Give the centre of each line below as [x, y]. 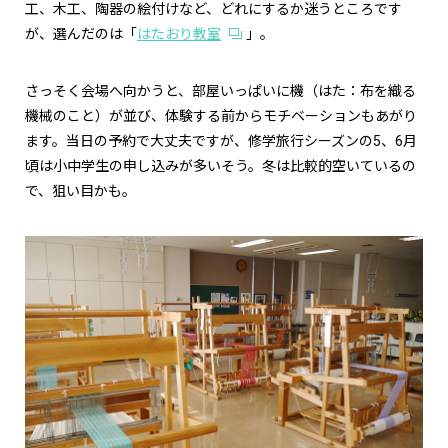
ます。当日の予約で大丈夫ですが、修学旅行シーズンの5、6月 [221, 141]
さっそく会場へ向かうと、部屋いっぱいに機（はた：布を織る [220, 91]
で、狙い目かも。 [80, 191]
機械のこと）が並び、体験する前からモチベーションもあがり [221, 116]
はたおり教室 [179, 34]
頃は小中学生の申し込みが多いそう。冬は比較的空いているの [220, 166]
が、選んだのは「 [81, 34]
